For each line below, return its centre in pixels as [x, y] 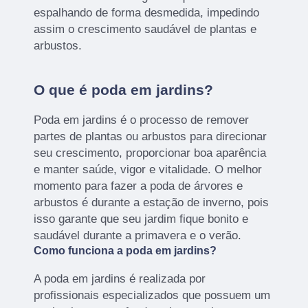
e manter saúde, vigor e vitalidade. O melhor [148, 169]
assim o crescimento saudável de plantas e [145, 29]
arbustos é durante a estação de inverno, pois [152, 202]
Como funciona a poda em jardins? [125, 250]
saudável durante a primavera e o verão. [138, 235]
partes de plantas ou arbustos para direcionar [151, 136]
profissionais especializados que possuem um [152, 295]
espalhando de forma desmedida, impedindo [147, 12]
